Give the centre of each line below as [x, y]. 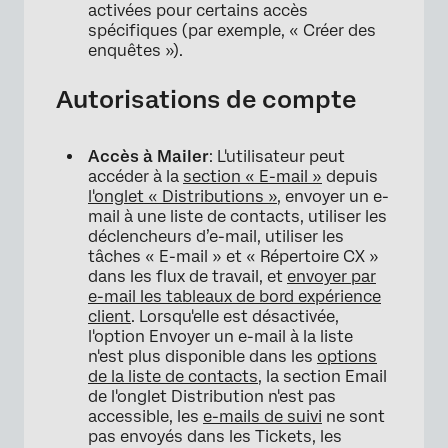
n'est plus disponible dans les [202, 357]
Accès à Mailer [148, 157]
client [109, 317]
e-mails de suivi [262, 417]
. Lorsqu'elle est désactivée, [235, 317]
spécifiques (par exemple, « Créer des [232, 31]
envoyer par [331, 277]
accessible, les [145, 417]
